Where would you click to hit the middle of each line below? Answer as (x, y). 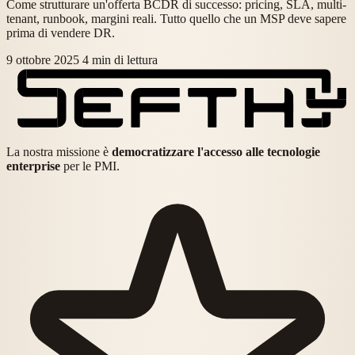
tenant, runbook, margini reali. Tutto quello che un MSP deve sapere (176, 19)
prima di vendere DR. (61, 33)
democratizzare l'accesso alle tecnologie (216, 151)
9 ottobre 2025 (43, 60)
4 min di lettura (120, 60)
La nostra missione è (59, 151)
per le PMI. (90, 166)
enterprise (33, 166)
